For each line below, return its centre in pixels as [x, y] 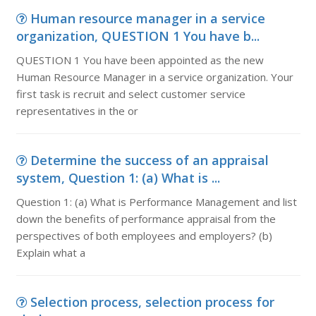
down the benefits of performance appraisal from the [146, 219]
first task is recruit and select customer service [130, 94]
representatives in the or [77, 111]
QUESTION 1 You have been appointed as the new [140, 60]
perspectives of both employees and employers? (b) [144, 236]
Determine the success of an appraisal [149, 160]
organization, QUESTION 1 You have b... [138, 36]
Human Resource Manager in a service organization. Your [154, 77]
